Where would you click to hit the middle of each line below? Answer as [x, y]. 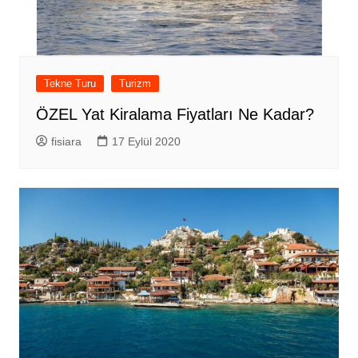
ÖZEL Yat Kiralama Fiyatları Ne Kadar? [175, 115]
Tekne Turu [70, 84]
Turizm [135, 84]
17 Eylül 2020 [146, 142]
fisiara [66, 142]
